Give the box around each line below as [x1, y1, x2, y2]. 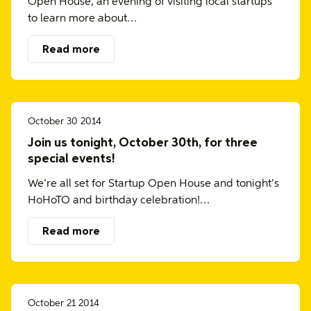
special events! [28, 153, 115, 165]
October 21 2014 [28, 299, 99, 308]
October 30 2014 [28, 117, 101, 126]
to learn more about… [28, 13, 137, 24]
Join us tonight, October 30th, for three [28, 137, 258, 149]
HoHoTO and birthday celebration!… [28, 195, 210, 206]
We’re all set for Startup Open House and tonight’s [28, 178, 279, 190]
